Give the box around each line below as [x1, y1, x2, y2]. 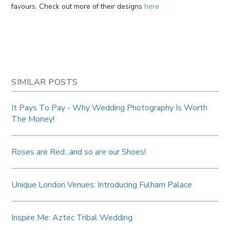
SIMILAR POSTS [11, 76, 78, 88]
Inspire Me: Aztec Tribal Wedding [11, 212, 133, 223]
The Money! [11, 113, 55, 125]
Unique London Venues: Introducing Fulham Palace [11, 179, 193, 190]
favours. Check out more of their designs [11, 1, 145, 11]
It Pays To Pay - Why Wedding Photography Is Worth [11, 102, 208, 113]
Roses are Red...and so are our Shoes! [11, 146, 146, 158]
